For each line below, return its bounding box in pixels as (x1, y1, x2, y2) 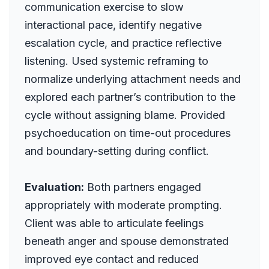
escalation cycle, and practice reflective (25, 37, 222, 49)
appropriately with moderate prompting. (25, 199, 222, 211)
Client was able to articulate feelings (25, 217, 204, 229)
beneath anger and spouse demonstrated (25, 235, 229, 247)
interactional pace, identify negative (25, 19, 202, 31)
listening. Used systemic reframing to (25, 55, 208, 67)
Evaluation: (25, 181, 84, 193)
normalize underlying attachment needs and (25, 73, 241, 85)
